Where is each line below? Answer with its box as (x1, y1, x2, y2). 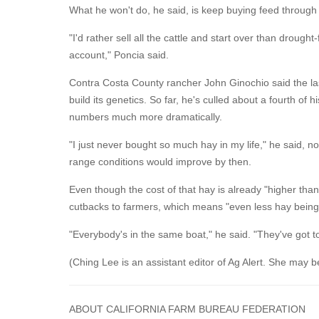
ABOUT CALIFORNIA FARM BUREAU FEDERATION (69, 303, 305, 315)
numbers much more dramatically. (69, 111, 222, 122)
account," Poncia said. (69, 49, 169, 61)
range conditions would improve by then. (69, 156, 251, 167)
